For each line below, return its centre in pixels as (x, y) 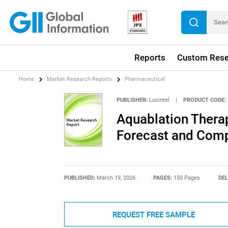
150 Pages (187, 178)
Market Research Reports (80, 79)
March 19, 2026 (116, 178)
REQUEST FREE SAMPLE (153, 215)
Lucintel (159, 100)
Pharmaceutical (145, 79)
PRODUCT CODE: (205, 100)
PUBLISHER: (132, 100)
